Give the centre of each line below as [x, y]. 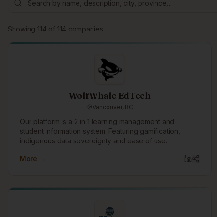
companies [86, 29]
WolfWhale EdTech [110, 96]
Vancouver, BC [113, 107]
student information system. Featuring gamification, [100, 131]
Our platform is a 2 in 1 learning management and [97, 121]
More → [33, 159]
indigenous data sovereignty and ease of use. [93, 141]
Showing [23, 29]
